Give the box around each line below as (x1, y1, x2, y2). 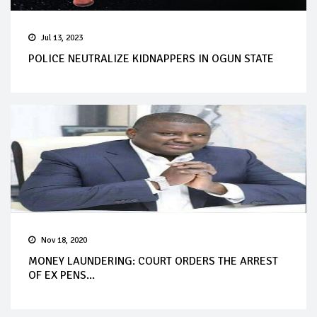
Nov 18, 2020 (41, 234, 87, 246)
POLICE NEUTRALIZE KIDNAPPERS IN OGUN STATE (28, 51, 274, 66)
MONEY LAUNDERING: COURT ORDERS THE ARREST (28, 253, 278, 268)
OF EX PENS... (28, 267, 95, 282)
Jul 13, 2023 (41, 32, 83, 43)
